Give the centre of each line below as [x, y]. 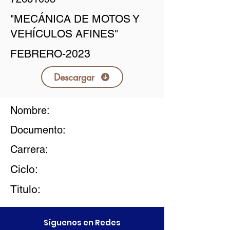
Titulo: [25, 189]
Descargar [74, 77]
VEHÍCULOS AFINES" [64, 34]
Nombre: [30, 110]
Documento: [38, 130]
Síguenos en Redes [82, 223]
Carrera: [29, 149]
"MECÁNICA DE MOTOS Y [75, 19]
